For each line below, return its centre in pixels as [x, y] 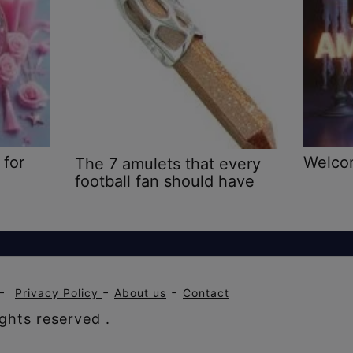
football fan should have [164, 181]
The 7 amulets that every [167, 163]
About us [140, 292]
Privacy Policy [59, 292]
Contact [206, 292]
